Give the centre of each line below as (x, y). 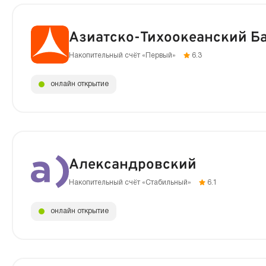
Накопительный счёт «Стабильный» (131, 182)
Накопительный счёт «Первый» (123, 55)
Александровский (133, 165)
